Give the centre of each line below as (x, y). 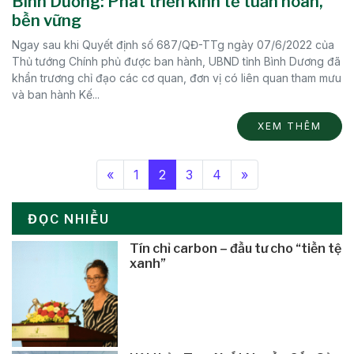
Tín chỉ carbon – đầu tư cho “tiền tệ (236, 249)
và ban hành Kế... (56, 94)
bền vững (47, 21)
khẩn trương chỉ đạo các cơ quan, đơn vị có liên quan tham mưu (177, 78)
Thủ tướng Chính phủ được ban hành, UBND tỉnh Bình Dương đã (176, 61)
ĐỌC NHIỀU (69, 219)
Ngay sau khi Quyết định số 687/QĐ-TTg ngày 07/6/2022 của (173, 45)
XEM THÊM (290, 126)
